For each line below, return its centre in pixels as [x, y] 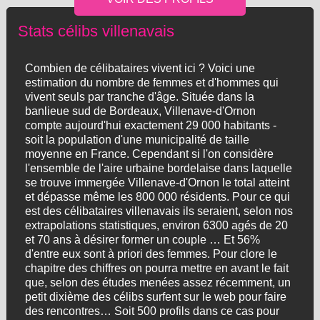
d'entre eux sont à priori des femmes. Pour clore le [151, 254]
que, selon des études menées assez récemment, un [157, 282]
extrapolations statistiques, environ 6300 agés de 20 [156, 225]
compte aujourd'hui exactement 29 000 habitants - [150, 125]
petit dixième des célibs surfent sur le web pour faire [155, 297]
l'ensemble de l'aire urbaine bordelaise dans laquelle [158, 168]
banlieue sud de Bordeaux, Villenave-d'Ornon [140, 111]
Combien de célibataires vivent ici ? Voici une [140, 68]
